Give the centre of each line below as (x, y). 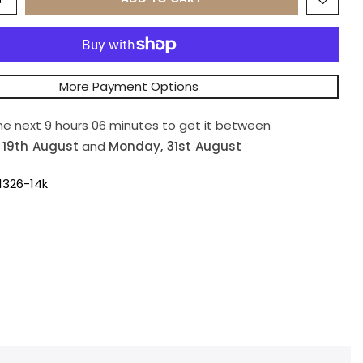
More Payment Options (129, 87)
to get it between (214, 126)
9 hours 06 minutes (101, 126)
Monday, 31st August (175, 147)
